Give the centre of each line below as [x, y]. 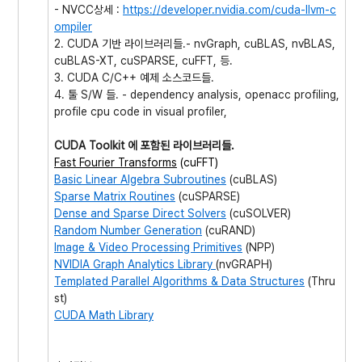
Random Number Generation [128, 230]
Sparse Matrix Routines [115, 196]
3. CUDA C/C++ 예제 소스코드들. [134, 78]
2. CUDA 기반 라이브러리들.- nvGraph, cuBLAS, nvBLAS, [195, 44]
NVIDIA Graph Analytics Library [135, 264]
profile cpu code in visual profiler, [141, 112]
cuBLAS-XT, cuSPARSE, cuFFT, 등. [143, 61]
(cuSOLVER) [259, 213]
